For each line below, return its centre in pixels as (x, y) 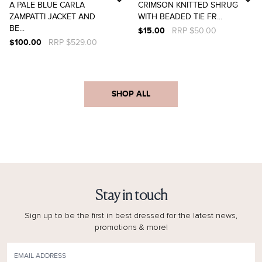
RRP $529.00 (73, 42)
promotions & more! (131, 227)
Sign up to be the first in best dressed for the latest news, (131, 216)
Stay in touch (131, 196)
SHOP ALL (131, 94)
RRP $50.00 (194, 31)
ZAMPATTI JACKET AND (52, 17)
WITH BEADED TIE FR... (180, 17)
